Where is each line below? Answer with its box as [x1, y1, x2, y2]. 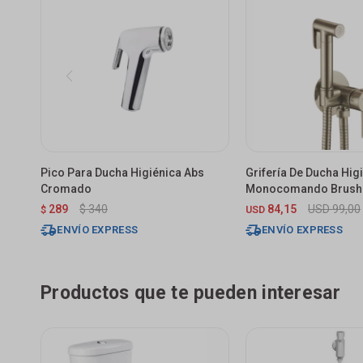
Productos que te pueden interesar [41, 281, 340, 304]
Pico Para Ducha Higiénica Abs [41, 165, 204, 179]
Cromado [41, 181, 92, 195]
